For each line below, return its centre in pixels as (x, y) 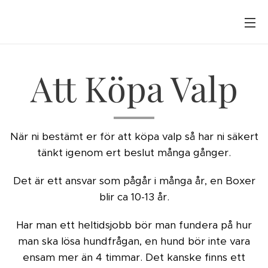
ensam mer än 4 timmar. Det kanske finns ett (134, 257)
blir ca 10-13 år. (134, 197)
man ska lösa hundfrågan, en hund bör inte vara (134, 241)
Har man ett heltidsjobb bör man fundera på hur (134, 225)
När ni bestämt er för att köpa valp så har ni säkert (134, 136)
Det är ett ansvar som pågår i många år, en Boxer (134, 181)
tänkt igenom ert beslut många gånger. (134, 153)
